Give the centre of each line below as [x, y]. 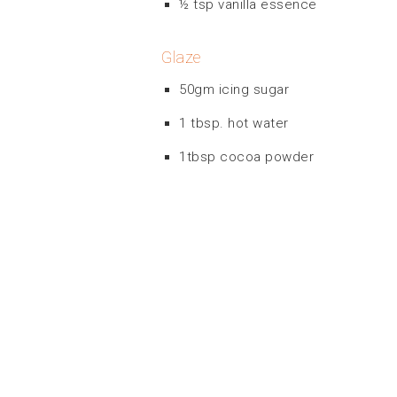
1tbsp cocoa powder [246, 156]
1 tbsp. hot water [234, 123]
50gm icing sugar [234, 89]
